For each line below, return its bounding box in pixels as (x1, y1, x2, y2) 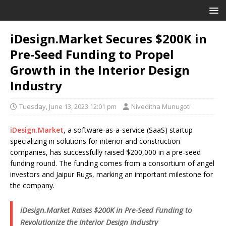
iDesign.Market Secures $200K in (10, 30, 207, 47)
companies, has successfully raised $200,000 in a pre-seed (10, 147, 201, 157)
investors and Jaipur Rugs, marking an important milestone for (10, 169, 213, 179)
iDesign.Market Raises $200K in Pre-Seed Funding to (20, 205, 192, 215)
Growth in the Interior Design (10, 62, 190, 78)
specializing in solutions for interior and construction (10, 136, 180, 146)
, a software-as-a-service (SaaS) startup (64, 125, 193, 135)
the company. (10, 181, 54, 190)
